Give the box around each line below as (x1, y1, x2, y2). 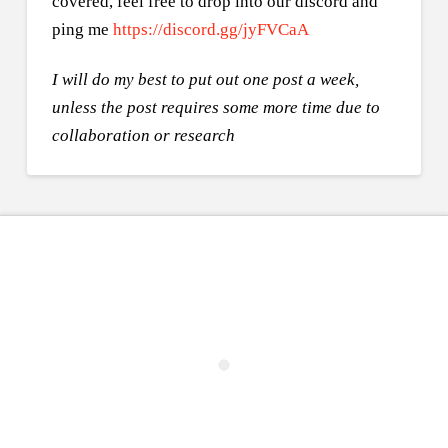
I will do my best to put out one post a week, (51, 69, 359, 89)
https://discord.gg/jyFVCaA (112, 19, 309, 39)
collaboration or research (51, 125, 235, 145)
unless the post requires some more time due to (51, 97, 380, 117)
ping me (51, 19, 113, 39)
